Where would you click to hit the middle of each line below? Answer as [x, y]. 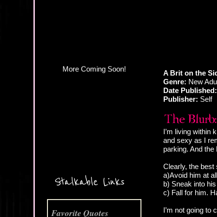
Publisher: [181, 99]
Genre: [175, 82]
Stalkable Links [89, 182]
